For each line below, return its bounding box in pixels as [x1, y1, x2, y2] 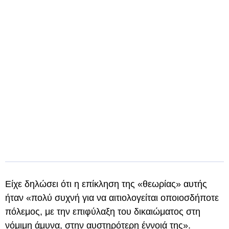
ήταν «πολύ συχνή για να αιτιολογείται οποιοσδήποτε [5, 193, 219, 203]
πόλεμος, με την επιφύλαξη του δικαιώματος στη [5, 207, 200, 217]
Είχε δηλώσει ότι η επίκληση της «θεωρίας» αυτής [5, 179, 207, 189]
